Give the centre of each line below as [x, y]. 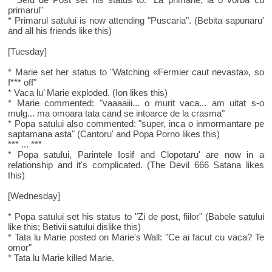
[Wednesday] [34, 196]
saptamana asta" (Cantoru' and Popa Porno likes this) [114, 134]
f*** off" [22, 83]
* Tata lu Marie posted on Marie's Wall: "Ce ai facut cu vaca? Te [136, 237]
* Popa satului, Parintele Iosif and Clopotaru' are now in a [136, 155]
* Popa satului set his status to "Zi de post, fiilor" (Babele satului [136, 217]
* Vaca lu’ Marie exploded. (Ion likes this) [88, 93]
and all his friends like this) [60, 31]
